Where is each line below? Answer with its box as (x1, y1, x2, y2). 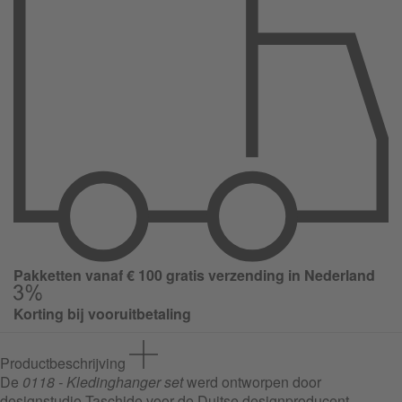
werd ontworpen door (183, 371, 321, 393)
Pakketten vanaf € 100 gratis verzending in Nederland (13, 265, 375, 286)
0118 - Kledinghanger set (22, 371, 183, 393)
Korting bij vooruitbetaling (13, 303, 191, 325)
